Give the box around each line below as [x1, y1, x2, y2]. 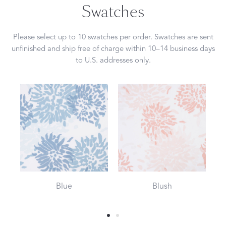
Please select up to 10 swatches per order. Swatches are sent [13, 32, 213, 42]
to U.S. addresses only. [75, 55, 151, 65]
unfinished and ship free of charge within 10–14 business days [11, 44, 215, 53]
